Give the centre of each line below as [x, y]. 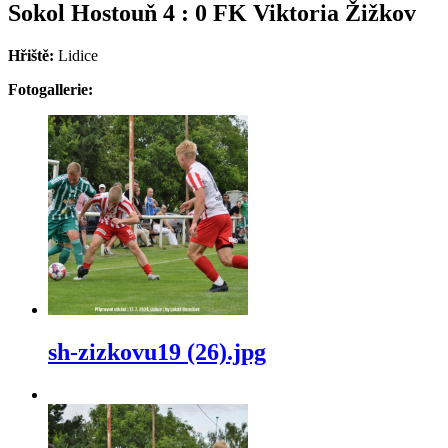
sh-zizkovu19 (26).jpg [157, 351]
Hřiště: [33, 55]
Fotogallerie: [50, 89]
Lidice [78, 55]
